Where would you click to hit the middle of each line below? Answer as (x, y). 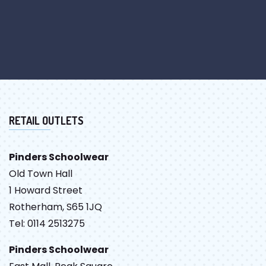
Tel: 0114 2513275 (47, 223)
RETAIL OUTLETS (46, 120)
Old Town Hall (41, 173)
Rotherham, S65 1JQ (56, 207)
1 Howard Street (46, 190)
